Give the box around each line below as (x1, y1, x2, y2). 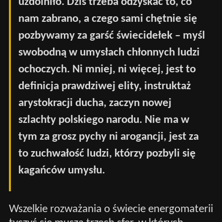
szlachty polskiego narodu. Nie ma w (18, 114, 190, 126)
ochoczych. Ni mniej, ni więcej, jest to (18, 64, 196, 76)
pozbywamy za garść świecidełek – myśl (18, 30, 206, 42)
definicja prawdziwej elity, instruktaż (18, 81, 191, 93)
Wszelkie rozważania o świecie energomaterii (8, 203, 213, 215)
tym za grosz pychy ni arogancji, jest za (18, 131, 199, 143)
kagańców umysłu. (18, 165, 106, 177)
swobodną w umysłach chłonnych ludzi (18, 47, 200, 59)
